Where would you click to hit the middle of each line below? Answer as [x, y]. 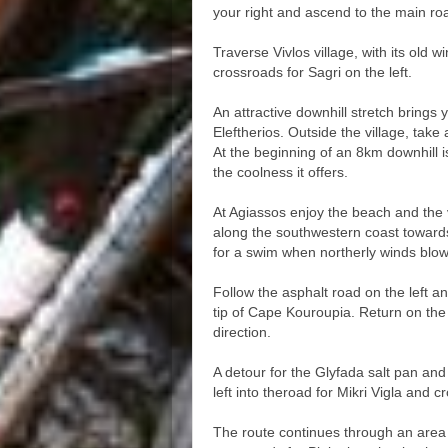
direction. [242, 332]
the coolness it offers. [280, 172]
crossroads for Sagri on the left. [312, 72]
